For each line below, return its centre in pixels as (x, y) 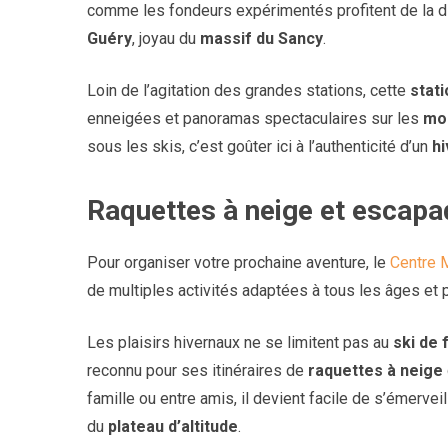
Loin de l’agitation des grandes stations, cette (248, 91)
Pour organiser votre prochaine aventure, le (238, 263)
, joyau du (166, 39)
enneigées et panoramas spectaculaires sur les (255, 119)
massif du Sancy (261, 39)
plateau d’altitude (173, 427)
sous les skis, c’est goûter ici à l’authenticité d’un (259, 147)
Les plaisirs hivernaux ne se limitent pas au (240, 343)
